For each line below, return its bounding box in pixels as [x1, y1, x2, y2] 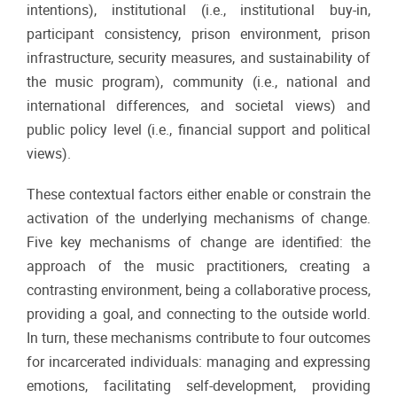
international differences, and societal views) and [27, 97, 370, 114]
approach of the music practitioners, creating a [27, 258, 370, 276]
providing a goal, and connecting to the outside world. [27, 306, 370, 323]
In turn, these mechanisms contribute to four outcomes [27, 330, 370, 347]
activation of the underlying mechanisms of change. [27, 210, 370, 228]
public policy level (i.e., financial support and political [27, 121, 370, 138]
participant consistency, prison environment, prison [27, 26, 370, 43]
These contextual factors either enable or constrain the [27, 186, 370, 204]
